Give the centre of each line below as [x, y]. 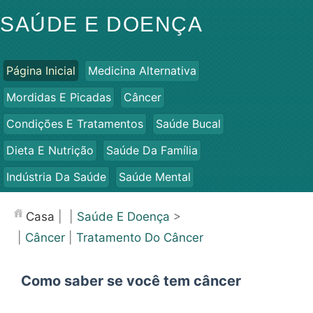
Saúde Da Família [152, 150]
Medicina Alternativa [142, 71]
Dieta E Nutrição [50, 150]
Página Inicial [41, 71]
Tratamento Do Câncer [140, 238]
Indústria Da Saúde [56, 177]
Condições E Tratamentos [75, 124]
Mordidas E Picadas [59, 97]
